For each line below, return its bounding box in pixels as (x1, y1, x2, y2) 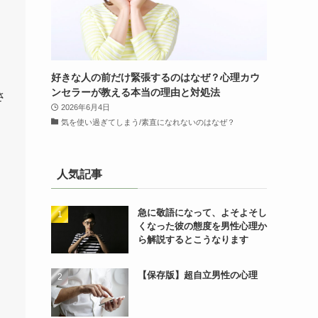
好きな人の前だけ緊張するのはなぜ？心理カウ (51, 71, 260, 83)
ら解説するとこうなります (137, 234, 248, 245)
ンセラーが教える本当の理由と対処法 (51, 86, 220, 98)
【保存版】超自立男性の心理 (137, 270, 258, 281)
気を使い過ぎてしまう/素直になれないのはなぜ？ (60, 117, 235, 126)
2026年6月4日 (60, 102, 110, 111)
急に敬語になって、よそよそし (137, 207, 267, 218)
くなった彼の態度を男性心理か (137, 220, 267, 231)
